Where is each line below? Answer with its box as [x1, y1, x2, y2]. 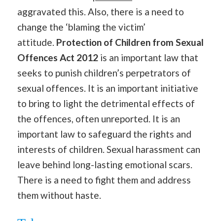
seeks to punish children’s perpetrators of [17, 67, 191, 78]
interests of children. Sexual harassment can [17, 143, 200, 155]
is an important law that [98, 51, 198, 63]
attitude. [17, 36, 56, 48]
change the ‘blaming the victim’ [17, 21, 146, 33]
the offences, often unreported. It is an [17, 112, 180, 124]
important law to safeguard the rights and [17, 128, 191, 140]
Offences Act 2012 [17, 51, 98, 63]
